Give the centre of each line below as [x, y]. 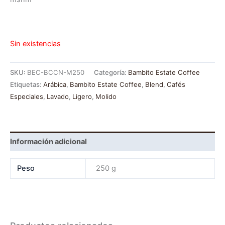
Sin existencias [35, 43]
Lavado [58, 96]
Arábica [55, 84]
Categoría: [111, 72]
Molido [106, 96]
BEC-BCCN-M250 [56, 72]
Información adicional [48, 141]
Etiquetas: [27, 84]
